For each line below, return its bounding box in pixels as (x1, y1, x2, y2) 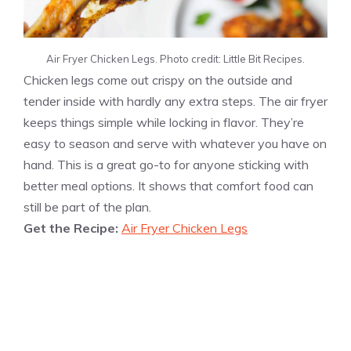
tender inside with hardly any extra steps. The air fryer (24, 93, 327, 110)
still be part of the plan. (24, 199, 151, 215)
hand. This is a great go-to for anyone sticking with (24, 157, 309, 173)
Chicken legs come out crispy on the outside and (24, 72, 292, 89)
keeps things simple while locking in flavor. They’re (24, 114, 304, 131)
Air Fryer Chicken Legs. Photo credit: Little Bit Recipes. (46, 52, 305, 66)
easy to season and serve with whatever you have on (24, 136, 327, 152)
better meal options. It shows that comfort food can (24, 178, 313, 194)
